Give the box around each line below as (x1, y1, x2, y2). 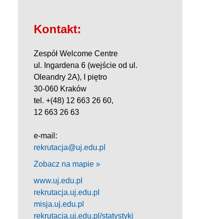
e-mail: (34, 131, 57, 140)
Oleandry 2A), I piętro (34, 72, 107, 81)
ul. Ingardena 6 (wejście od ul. (34, 61, 137, 69)
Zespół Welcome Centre (34, 49, 118, 58)
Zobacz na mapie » (34, 159, 100, 168)
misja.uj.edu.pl (34, 199, 84, 208)
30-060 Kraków (34, 84, 87, 93)
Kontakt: (34, 22, 81, 36)
